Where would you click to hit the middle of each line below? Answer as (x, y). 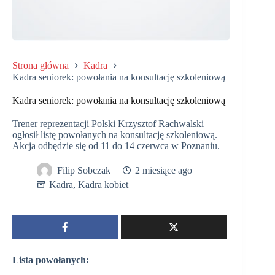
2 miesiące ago (164, 171)
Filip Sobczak (84, 171)
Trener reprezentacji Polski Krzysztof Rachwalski (108, 123)
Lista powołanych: (51, 260)
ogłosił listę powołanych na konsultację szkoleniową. (115, 134)
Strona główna (41, 65)
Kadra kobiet (103, 184)
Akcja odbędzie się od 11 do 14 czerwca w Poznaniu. (116, 145)
